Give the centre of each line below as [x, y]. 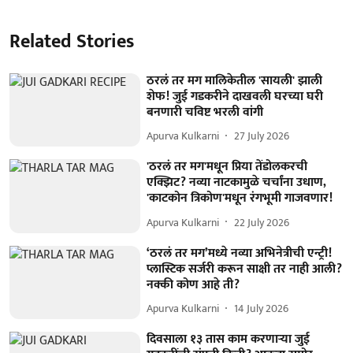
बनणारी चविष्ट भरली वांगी [205, 112]
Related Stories [72, 41]
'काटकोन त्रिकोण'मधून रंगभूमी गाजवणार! [240, 199]
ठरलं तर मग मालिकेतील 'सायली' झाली [235, 80]
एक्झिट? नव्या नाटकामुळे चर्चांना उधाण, [237, 183]
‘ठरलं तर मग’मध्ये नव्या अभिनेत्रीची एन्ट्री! [240, 253]
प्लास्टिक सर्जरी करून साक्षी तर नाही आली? [245, 269]
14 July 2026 [262, 309]
